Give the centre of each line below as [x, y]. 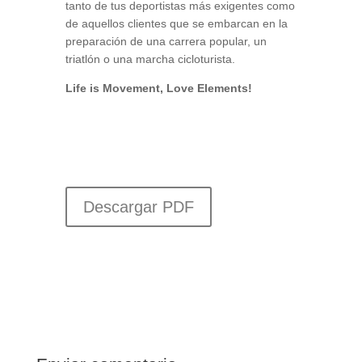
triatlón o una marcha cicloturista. [150, 59]
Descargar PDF [138, 207]
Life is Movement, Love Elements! [158, 88]
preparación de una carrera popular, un [166, 41]
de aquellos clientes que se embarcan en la [176, 23]
